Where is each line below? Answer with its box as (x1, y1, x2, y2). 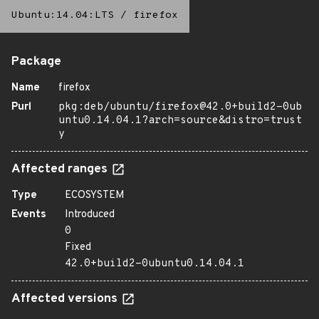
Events (11, 208, 46, 221)
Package (11, 54, 61, 70)
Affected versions (11, 291, 120, 307)
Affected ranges (11, 162, 110, 177)
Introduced (65, 208, 115, 221)
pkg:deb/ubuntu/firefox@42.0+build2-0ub (58, 100, 302, 114)
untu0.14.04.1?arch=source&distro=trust (58, 114, 302, 127)
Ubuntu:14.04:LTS (11, 9, 114, 21)
